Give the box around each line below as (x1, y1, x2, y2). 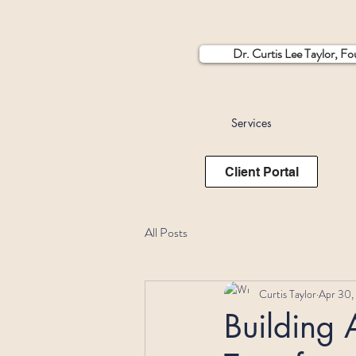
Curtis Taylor (259, 285, 316, 302)
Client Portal (224, 164, 299, 180)
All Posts (145, 223, 188, 242)
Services (231, 115, 272, 131)
